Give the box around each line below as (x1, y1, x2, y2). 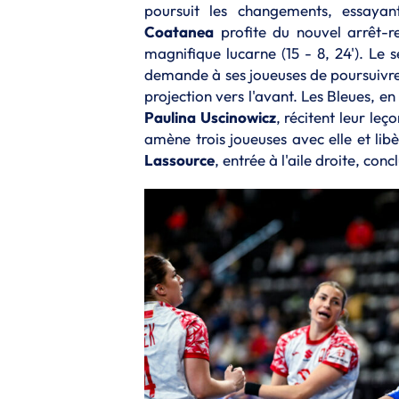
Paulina (144, 107, 196, 126)
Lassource (144, 150, 215, 169)
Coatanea (144, 21, 214, 41)
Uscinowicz (199, 107, 276, 126)
